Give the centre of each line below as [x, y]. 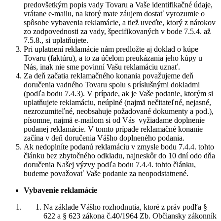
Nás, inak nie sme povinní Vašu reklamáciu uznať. [102, 67]
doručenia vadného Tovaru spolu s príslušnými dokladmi [112, 85]
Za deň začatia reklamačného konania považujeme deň [109, 76]
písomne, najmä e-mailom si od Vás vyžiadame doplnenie [114, 120]
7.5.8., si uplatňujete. [56, 40]
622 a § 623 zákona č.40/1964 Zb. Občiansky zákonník [130, 216]
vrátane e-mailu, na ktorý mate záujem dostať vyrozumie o [114, 14]
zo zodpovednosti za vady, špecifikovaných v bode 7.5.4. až [117, 31]
